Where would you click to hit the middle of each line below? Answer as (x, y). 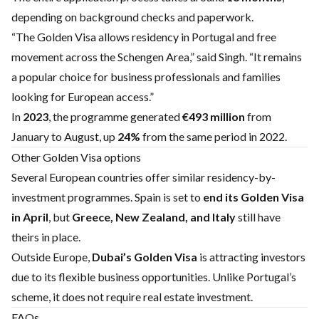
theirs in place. (46, 237)
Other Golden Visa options (76, 157)
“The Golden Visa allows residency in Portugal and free (144, 37)
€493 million (214, 116)
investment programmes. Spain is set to (107, 197)
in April (30, 217)
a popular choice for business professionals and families (146, 77)
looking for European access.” (83, 96)
